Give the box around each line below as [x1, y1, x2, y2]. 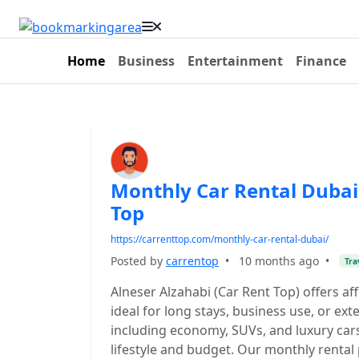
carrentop [166, 253, 219, 268]
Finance [296, 52, 346, 70]
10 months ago [239, 253, 319, 268]
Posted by [111, 253, 166, 268]
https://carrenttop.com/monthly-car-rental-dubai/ [111, 232, 329, 246]
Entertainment [188, 52, 283, 70]
